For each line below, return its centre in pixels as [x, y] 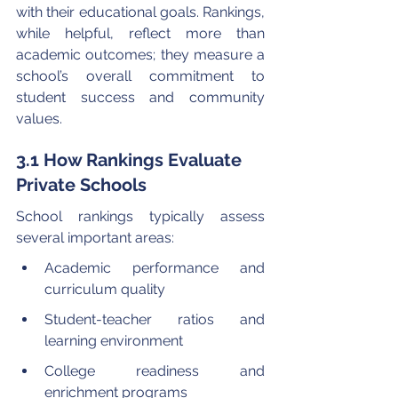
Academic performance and [156, 267]
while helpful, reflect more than [142, 33]
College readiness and [156, 370]
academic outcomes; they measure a [142, 54]
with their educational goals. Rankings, [142, 12]
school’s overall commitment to [142, 76]
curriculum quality [105, 289]
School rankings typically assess [142, 216]
